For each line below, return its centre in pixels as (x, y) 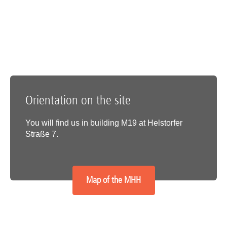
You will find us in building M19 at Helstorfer (104, 123)
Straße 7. (42, 134)
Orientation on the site (78, 100)
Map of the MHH (113, 180)
